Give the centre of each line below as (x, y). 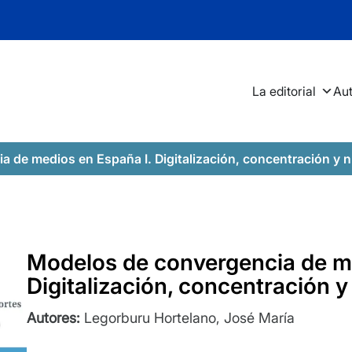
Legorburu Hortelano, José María (187, 318)
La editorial (284, 92)
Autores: (53, 318)
